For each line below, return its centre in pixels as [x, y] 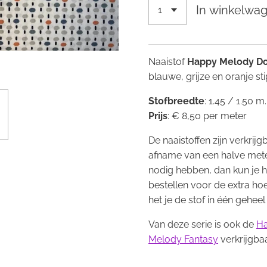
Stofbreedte [176, 101]
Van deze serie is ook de [202, 224]
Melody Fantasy [183, 239]
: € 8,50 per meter [207, 116]
